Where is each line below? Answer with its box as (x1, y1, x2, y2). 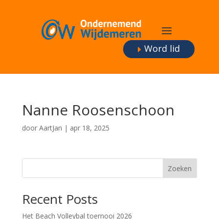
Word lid (144, 43, 180, 55)
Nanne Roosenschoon (22, 99, 175, 120)
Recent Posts (22, 190, 98, 208)
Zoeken (168, 163, 192, 173)
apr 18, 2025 (69, 123, 109, 132)
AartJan (39, 123, 62, 132)
